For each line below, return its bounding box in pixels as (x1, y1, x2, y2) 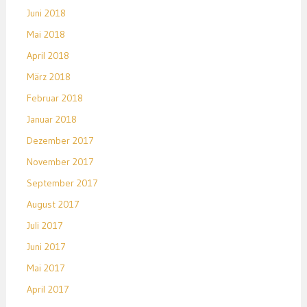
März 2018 (26, 71, 71, 84)
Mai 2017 (26, 262, 65, 275)
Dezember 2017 (26, 134, 94, 147)
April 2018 (26, 49, 69, 62)
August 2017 (26, 198, 79, 211)
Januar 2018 (26, 113, 77, 126)
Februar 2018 (26, 92, 83, 105)
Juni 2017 (26, 241, 66, 254)
